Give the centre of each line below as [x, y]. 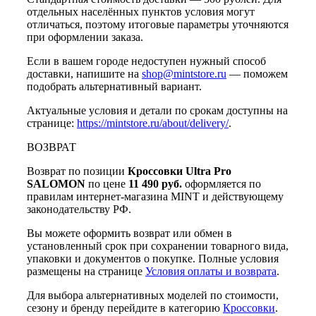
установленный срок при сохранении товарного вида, [158, 246]
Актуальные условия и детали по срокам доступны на [157, 111]
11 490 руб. [155, 184]
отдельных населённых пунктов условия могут [141, 12]
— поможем [257, 74]
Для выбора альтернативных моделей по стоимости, [153, 296]
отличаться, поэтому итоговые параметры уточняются [158, 25]
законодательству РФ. [79, 209]
